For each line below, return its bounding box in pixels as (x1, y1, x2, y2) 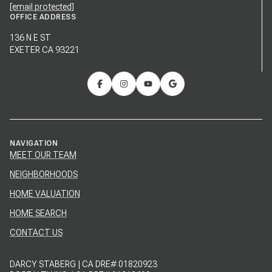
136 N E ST (10, 32, 51, 42)
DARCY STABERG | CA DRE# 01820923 (10, 259, 157, 270)
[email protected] (10, 1, 74, 12)
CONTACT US (10, 228, 63, 238)
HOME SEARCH (10, 208, 67, 219)
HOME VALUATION (10, 189, 80, 199)
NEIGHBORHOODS (10, 169, 78, 180)
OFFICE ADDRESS (10, 12, 76, 21)
